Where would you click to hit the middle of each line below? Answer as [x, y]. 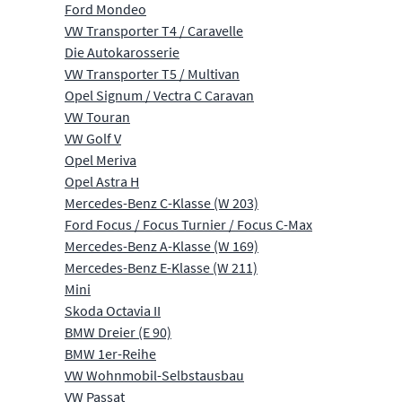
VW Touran [97, 116]
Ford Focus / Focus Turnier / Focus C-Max [188, 224]
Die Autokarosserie [122, 52]
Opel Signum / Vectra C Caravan [159, 95]
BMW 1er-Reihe [110, 353]
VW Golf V [93, 138]
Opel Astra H [102, 181]
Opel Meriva [100, 159]
